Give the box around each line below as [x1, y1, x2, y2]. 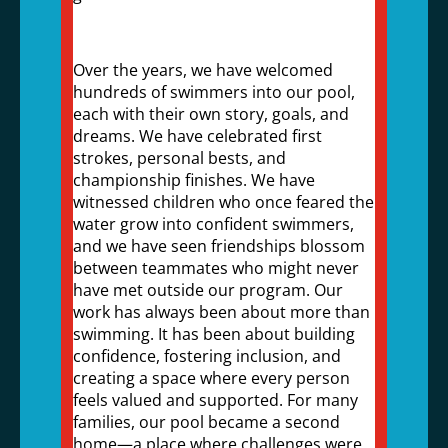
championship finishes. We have [72, 169, 315, 191]
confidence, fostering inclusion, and [72, 345, 341, 367]
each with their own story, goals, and [72, 103, 349, 125]
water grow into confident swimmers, [72, 213, 354, 235]
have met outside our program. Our [72, 279, 343, 301]
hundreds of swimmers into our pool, [72, 81, 355, 103]
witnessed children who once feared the [72, 191, 374, 213]
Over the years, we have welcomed [72, 59, 333, 81]
